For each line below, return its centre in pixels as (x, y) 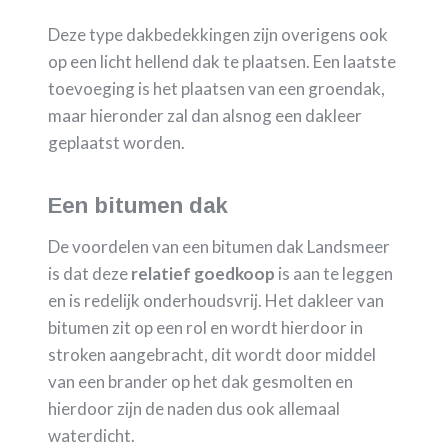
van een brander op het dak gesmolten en (200, 382)
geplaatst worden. (116, 143)
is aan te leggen (334, 274)
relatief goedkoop (203, 274)
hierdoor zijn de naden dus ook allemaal (194, 409)
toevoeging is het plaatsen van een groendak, (216, 89)
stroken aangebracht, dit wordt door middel (212, 355)
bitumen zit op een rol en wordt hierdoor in (205, 328)
